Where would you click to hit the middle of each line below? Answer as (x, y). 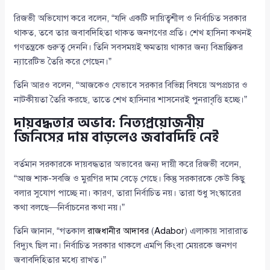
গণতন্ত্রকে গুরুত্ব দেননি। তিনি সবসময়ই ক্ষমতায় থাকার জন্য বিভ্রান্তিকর (129, 47)
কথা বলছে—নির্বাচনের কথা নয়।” (70, 208)
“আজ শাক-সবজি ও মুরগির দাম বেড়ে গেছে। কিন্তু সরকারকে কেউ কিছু (130, 179)
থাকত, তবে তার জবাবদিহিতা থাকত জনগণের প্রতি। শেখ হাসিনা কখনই (133, 33)
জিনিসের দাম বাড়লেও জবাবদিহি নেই (117, 138)
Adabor (170, 231)
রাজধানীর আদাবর (118, 231)
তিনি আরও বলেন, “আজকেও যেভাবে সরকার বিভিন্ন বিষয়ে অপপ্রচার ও (131, 85)
